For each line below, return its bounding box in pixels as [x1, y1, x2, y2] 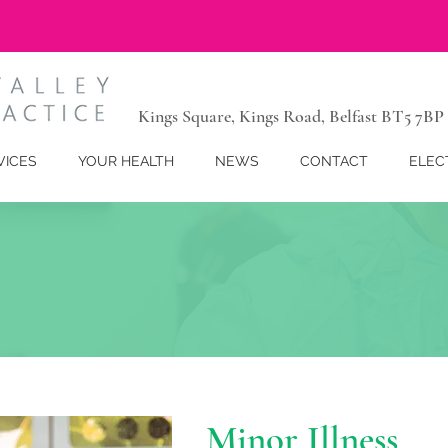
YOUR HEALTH [77, 153, 174, 169]
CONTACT [299, 153, 368, 169]
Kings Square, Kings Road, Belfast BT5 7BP [138, 105, 444, 127]
